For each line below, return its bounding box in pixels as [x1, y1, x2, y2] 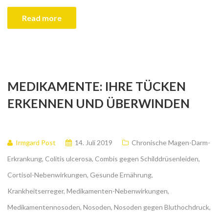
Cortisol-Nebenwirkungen [7, 171, 87, 179]
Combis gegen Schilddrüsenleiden [95, 154, 198, 163]
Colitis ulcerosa [45, 154, 92, 163]
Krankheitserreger [7, 187, 64, 196]
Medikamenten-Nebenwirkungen [66, 187, 168, 196]
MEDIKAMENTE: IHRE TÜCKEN [7, 79, 186, 94]
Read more [22, 13, 62, 23]
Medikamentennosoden [7, 203, 80, 212]
